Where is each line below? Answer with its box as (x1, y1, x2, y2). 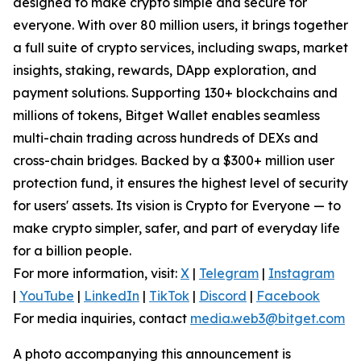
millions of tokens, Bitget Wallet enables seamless (13, 107, 320, 124)
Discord (199, 288, 247, 305)
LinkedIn (84, 288, 139, 305)
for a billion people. (13, 243, 131, 259)
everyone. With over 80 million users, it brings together (13, 17, 348, 34)
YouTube (19, 288, 74, 305)
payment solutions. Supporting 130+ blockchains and (13, 85, 338, 102)
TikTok (149, 288, 189, 305)
